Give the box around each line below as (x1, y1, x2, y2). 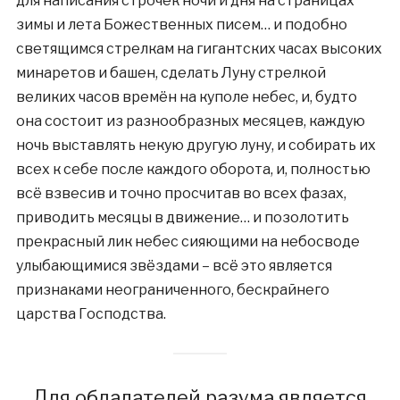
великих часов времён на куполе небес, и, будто (15, 88, 357, 105)
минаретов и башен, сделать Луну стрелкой (15, 64, 326, 81)
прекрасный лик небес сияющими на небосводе (15, 233, 360, 250)
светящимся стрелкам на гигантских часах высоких (15, 40, 382, 57)
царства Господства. (15, 305, 166, 322)
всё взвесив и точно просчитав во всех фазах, (15, 185, 346, 202)
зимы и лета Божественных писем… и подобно (15, 16, 347, 33)
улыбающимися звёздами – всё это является (15, 257, 332, 274)
